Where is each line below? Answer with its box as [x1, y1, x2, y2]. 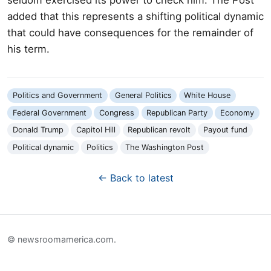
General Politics [114, 91, 172, 100]
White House [184, 91, 231, 100]
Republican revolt [128, 125, 191, 135]
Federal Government [12, 108, 87, 117]
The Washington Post [125, 143, 204, 152]
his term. [7, 42, 50, 55]
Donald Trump [12, 125, 64, 135]
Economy [220, 108, 255, 117]
